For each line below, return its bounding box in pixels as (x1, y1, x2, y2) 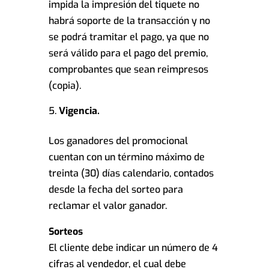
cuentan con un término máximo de (48, 151, 205, 164)
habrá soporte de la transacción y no (48, 14, 210, 28)
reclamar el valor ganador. (48, 199, 167, 213)
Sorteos (48, 225, 109, 238)
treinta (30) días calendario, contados (48, 167, 214, 180)
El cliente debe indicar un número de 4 (48, 241, 218, 255)
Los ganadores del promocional (48, 134, 188, 148)
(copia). (48, 79, 81, 92)
